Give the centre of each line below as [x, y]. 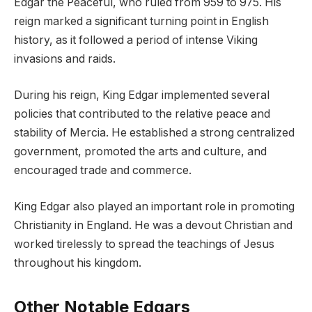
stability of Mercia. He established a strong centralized [154, 132]
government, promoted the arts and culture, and [140, 151]
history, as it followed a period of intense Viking [136, 40]
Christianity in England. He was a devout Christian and [153, 225]
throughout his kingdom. [78, 263]
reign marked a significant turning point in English [141, 22]
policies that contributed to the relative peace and [142, 114]
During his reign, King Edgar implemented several [142, 95]
